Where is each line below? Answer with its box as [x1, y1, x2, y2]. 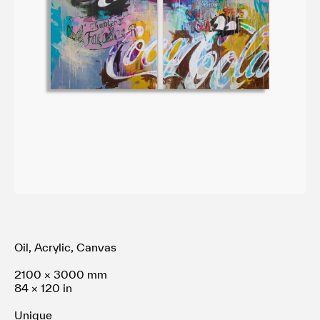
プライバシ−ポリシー [47, 22, 150, 35]
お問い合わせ [47, 56, 111, 69]
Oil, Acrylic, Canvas [14, 241, 116, 254]
